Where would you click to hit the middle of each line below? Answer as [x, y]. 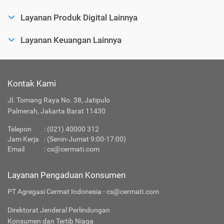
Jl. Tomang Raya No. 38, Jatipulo [59, 100]
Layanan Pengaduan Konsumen [66, 175]
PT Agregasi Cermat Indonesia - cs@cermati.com [83, 191]
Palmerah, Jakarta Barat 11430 [56, 111]
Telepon [19, 129]
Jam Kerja [23, 139]
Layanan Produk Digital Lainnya [79, 17]
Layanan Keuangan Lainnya [71, 40]
